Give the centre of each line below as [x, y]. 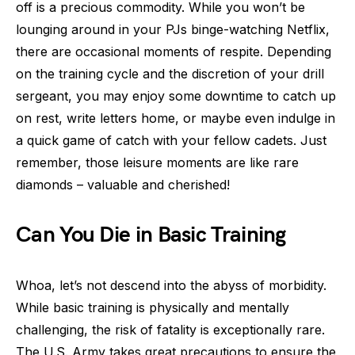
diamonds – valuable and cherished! [123, 185]
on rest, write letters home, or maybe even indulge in [176, 118]
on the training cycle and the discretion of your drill [170, 74]
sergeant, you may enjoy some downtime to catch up [176, 96]
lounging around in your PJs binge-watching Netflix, [173, 29]
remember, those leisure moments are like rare [157, 162]
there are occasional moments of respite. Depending [174, 52]
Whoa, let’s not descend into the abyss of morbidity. [171, 285]
